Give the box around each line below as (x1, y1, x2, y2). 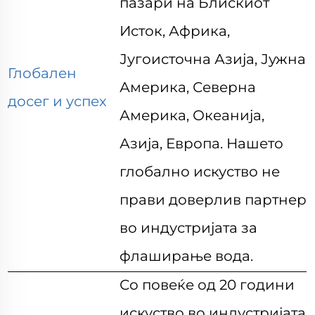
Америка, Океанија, (120, 107, 265, 124)
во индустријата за (120, 219, 258, 236)
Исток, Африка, (120, 22, 231, 39)
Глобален (8, 65, 77, 82)
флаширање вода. (120, 247, 254, 264)
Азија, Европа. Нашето (120, 135, 284, 152)
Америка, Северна (120, 79, 257, 96)
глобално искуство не (120, 163, 281, 180)
